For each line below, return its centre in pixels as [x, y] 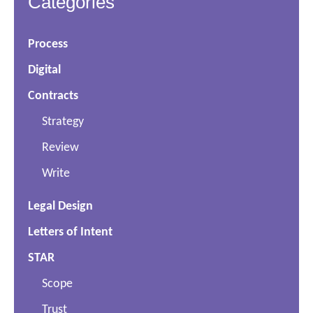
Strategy [63, 122]
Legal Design [60, 206]
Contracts [53, 96]
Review [60, 147]
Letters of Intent [70, 232]
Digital [44, 70]
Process [48, 44]
